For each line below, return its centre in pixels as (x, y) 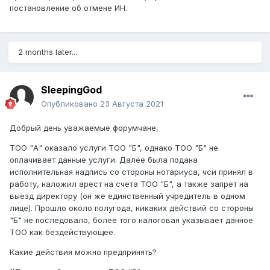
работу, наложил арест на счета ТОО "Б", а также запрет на (129, 184)
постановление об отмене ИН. (68, 8)
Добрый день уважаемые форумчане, (84, 128)
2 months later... (48, 52)
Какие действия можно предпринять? (83, 252)
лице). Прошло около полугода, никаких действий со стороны (132, 208)
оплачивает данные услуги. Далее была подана (104, 160)
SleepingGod (71, 90)
